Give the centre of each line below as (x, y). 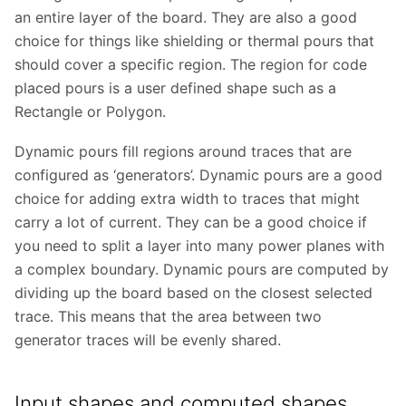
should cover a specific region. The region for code (191, 64)
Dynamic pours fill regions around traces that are (183, 151)
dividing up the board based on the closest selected (193, 292)
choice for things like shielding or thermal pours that (194, 40)
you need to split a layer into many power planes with (199, 245)
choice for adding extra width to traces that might (187, 198)
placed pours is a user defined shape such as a (175, 87)
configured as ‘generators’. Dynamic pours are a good (198, 174)
